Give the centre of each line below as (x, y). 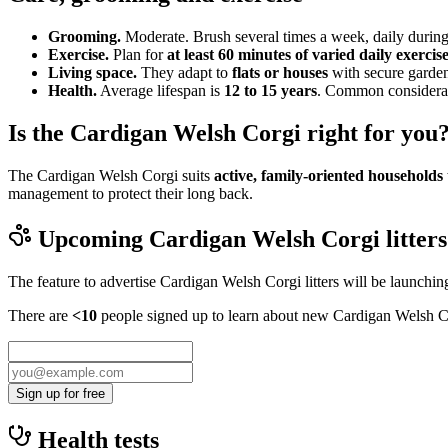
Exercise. (78, 55)
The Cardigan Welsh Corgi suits (111, 176)
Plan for (138, 55)
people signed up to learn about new (215, 315)
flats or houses (280, 73)
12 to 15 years (270, 91)
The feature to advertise (84, 281)
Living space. (92, 73)
